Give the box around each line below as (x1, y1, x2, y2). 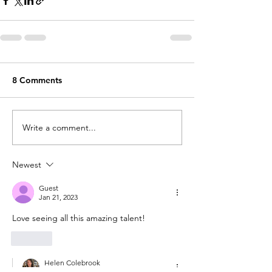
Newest (12, 159, 41, 171)
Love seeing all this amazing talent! (12, 212, 145, 224)
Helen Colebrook (44, 258, 100, 268)
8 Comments (12, 75, 62, 86)
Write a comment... (22, 121, 96, 133)
